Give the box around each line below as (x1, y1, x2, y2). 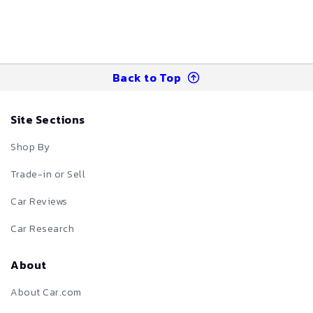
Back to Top (112, 68, 182, 86)
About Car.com (10, 285, 82, 300)
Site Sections (10, 111, 85, 129)
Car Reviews (10, 194, 68, 210)
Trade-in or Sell (10, 167, 85, 182)
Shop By (10, 140, 50, 155)
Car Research (10, 221, 74, 237)
